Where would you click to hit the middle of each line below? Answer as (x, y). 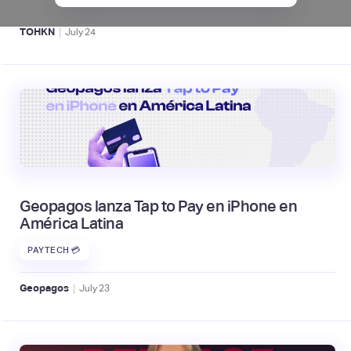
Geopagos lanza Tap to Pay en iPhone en (158, 206)
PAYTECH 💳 (54, 250)
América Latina (71, 223)
